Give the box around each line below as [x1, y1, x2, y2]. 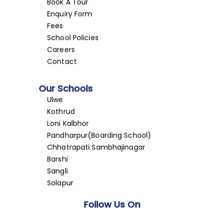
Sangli [47, 166, 68, 176]
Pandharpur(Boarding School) [47, 130, 152, 140]
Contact [47, 56, 77, 67]
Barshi [47, 154, 68, 164]
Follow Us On [84, 198, 141, 211]
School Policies [47, 33, 99, 43]
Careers [47, 45, 75, 55]
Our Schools [38, 82, 93, 95]
